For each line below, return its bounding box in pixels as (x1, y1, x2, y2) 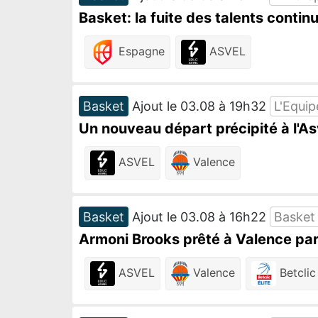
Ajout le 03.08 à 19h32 (128, 99, 270, 114)
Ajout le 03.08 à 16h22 (128, 209, 270, 224)
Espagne (115, 43, 165, 58)
